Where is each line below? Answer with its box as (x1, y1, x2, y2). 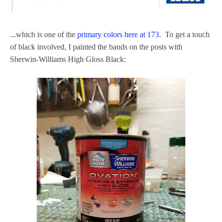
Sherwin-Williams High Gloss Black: (10, 55, 126, 63)
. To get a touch (159, 30, 210, 39)
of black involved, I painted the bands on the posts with (10, 42, 182, 51)
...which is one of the (10, 30, 77, 39)
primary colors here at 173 (77, 30, 159, 39)
